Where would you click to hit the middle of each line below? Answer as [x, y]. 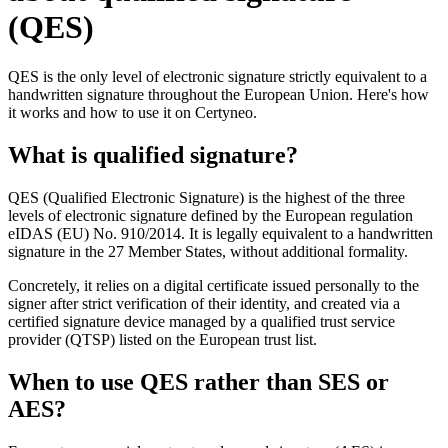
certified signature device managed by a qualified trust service [201, 321]
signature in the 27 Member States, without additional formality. [208, 251]
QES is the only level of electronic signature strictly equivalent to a [217, 76]
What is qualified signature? [153, 154]
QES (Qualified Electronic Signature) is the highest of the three [206, 197]
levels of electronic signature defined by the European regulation [210, 215]
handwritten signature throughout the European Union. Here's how [218, 94]
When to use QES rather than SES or [198, 381]
